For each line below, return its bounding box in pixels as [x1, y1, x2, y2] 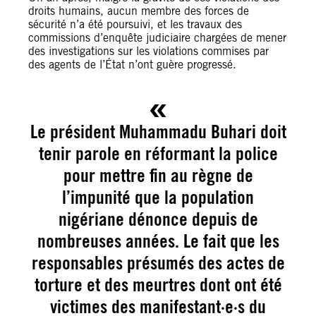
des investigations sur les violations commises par [28, 44, 269, 58]
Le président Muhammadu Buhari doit [30, 120, 286, 142]
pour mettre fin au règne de [63, 164, 253, 186]
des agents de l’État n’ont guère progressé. [28, 58, 236, 71]
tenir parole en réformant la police [38, 142, 278, 164]
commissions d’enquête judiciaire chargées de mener [28, 31, 286, 44]
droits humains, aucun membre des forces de [28, 4, 249, 18]
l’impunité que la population [62, 186, 254, 208]
